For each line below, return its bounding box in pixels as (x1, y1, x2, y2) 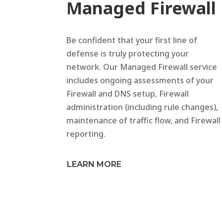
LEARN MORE (67, 160, 122, 169)
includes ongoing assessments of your (66, 74, 214, 86)
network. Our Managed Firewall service (66, 61, 218, 72)
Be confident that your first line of (66, 34, 198, 46)
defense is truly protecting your (66, 48, 189, 59)
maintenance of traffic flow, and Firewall (66, 114, 221, 126)
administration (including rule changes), (66, 101, 219, 112)
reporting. (66, 128, 106, 139)
